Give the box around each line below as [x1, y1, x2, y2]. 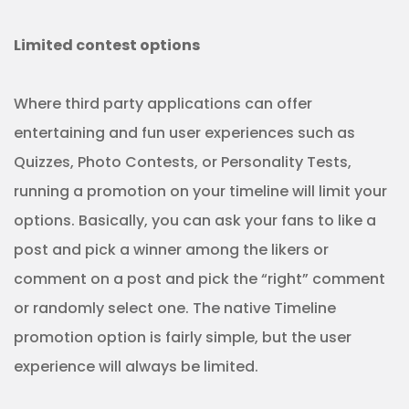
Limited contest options [14, 35, 200, 56]
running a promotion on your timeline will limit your [14, 181, 387, 202]
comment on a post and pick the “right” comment [14, 268, 385, 289]
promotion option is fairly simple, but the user [14, 327, 351, 348]
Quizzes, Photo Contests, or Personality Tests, [14, 152, 351, 173]
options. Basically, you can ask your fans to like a [14, 210, 376, 231]
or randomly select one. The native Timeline [14, 298, 336, 319]
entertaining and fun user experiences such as [14, 122, 355, 143]
